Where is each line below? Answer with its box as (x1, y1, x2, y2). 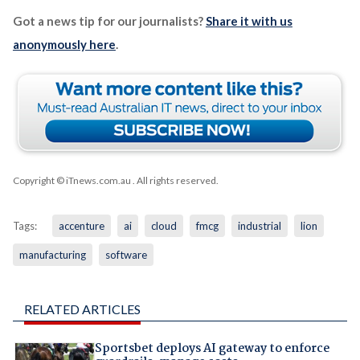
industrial (237, 219, 281, 233)
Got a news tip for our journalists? (12, 14, 206, 29)
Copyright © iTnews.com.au (12, 174, 131, 187)
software (104, 248, 147, 262)
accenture (58, 219, 104, 233)
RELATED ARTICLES (23, 301, 141, 317)
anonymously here (12, 37, 116, 52)
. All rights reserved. (130, 174, 219, 187)
